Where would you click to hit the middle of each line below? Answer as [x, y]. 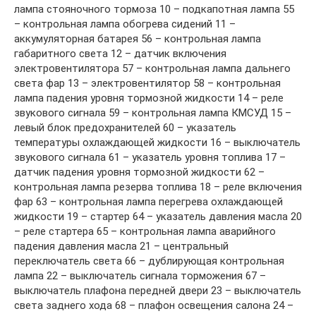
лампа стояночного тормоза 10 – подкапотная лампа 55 [154, 9]
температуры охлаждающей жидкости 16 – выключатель [157, 142]
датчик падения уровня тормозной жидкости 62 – [139, 172]
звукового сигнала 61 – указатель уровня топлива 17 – [150, 157]
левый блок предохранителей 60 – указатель [125, 127]
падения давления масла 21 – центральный [121, 246]
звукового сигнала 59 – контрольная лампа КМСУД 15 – [153, 113]
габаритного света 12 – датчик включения [120, 53]
